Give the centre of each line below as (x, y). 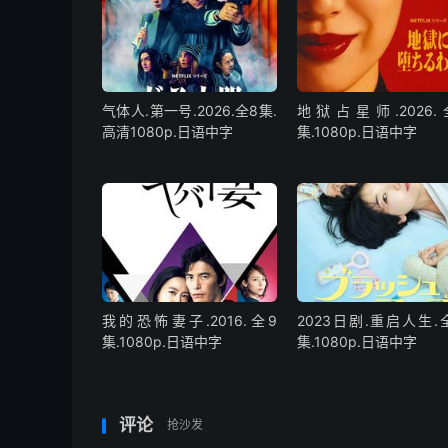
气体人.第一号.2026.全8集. (190, 110)
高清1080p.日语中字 (167, 131)
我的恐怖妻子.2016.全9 (190, 321)
